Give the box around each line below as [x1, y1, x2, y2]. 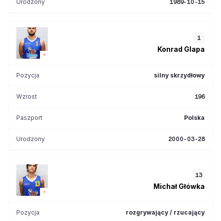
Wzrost [16, 93, 37, 100]
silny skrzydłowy [154, 72, 205, 79]
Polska [184, 114, 205, 121]
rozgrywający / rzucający [126, 209, 205, 216]
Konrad [157, 44, 183, 53]
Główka [179, 182, 205, 190]
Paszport [16, 114, 42, 121]
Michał [153, 182, 177, 190]
